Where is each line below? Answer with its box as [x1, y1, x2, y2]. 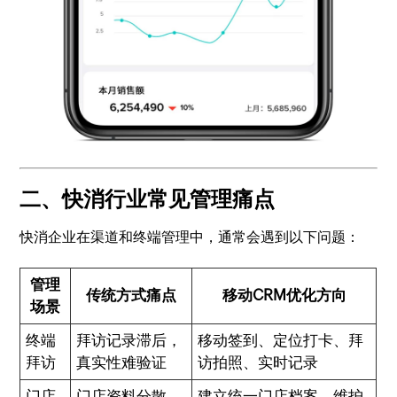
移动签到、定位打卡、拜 [198, 331, 364, 349]
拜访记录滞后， [76, 331, 183, 349]
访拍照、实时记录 [198, 353, 319, 371]
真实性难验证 [76, 353, 167, 371]
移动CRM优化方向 [222, 285, 346, 304]
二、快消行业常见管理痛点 [19, 186, 276, 211]
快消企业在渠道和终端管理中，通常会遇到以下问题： [19, 228, 361, 245]
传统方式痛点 [86, 285, 177, 304]
